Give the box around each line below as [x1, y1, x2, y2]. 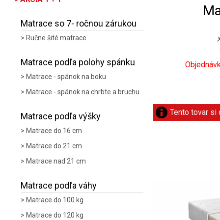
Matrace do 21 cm [26, 142, 82, 150]
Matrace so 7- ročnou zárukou [21, 18, 137, 28]
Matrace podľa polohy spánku [21, 57, 135, 67]
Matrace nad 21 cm [26, 157, 86, 165]
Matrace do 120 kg [26, 211, 83, 219]
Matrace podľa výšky [21, 111, 101, 121]
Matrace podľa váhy [21, 180, 97, 191]
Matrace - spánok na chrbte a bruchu [26, 88, 139, 96]
